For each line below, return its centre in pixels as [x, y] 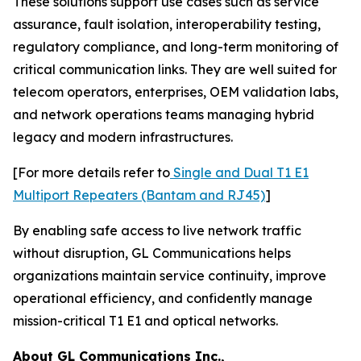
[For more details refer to [91, 173]
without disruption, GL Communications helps [152, 253]
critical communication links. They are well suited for [175, 70]
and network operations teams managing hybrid [164, 115]
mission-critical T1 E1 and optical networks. [145, 321]
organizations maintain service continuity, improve [170, 276]
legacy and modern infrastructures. [123, 137]
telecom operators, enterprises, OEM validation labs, [176, 92]
